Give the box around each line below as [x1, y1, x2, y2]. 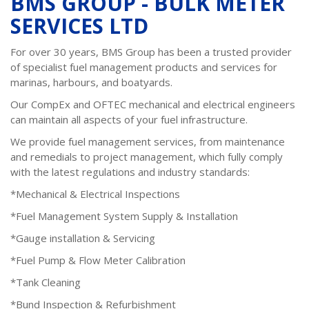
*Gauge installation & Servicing [10, 231, 155, 245]
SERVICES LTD [10, 12, 148, 40]
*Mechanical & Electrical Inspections [10, 187, 180, 201]
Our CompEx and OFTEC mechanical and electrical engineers [10, 97, 295, 111]
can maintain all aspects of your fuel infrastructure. [10, 112, 248, 126]
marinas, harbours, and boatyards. [10, 75, 172, 89]
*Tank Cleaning [10, 275, 81, 289]
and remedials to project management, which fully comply [10, 150, 283, 163]
